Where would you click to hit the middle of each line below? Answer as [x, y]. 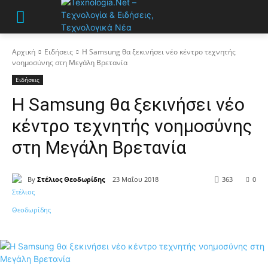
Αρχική [24, 52]
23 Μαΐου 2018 [135, 179]
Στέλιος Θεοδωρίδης [71, 179]
